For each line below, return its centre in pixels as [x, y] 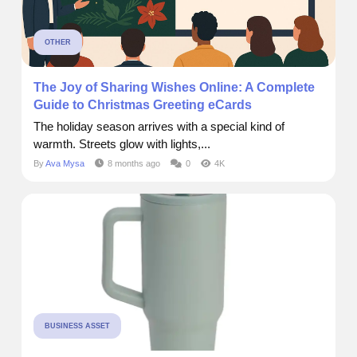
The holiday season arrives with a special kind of [159, 127]
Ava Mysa [65, 164]
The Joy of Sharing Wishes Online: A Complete [174, 88]
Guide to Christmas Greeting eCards [143, 105]
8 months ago [134, 164]
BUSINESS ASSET [77, 326]
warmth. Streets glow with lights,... [122, 144]
